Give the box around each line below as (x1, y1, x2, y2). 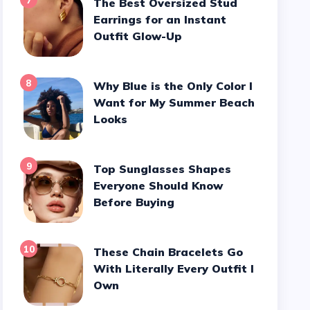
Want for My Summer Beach (93, 95, 255, 109)
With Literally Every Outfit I (93, 262, 255, 275)
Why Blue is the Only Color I (93, 79, 107, 93)
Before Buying (93, 195, 175, 209)
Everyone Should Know (93, 179, 224, 192)
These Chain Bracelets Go (93, 245, 102, 259)
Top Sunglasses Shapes (93, 162, 102, 176)
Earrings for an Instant (93, 12, 227, 26)
